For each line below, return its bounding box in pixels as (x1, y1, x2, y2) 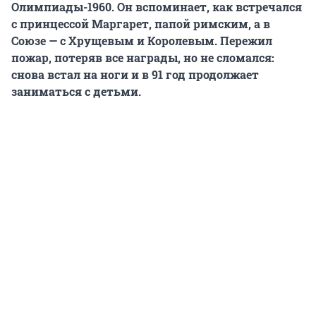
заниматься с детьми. (11, 83, 141, 99)
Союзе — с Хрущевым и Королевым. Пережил (11, 32, 272, 48)
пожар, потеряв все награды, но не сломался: (11, 49, 274, 65)
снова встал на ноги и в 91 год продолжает (11, 66, 259, 82)
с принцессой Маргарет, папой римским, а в (11, 16, 270, 31)
